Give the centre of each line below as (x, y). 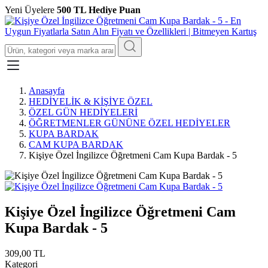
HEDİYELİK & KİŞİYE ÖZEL (91, 101)
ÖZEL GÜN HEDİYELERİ (83, 112)
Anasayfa (47, 91)
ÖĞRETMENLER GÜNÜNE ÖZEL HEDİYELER (130, 123)
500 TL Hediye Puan (99, 10)
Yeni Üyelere (31, 10)
